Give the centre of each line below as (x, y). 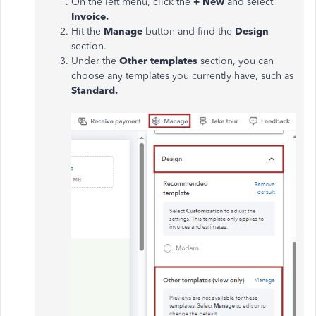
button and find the (190, 31)
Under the (95, 61)
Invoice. (90, 17)
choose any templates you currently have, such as (182, 76)
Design (252, 31)
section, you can (237, 61)
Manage (124, 31)
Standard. (95, 91)
